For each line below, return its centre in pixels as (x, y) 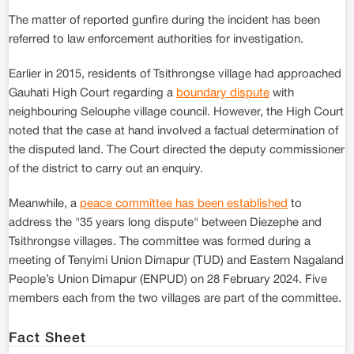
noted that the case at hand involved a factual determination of (173, 131)
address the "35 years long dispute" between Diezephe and (165, 223)
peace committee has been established (184, 204)
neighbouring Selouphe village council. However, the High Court (176, 112)
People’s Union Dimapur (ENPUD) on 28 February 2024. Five (168, 280)
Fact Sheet (47, 338)
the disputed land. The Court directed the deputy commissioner (177, 150)
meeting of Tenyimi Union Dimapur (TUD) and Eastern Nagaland (176, 261)
